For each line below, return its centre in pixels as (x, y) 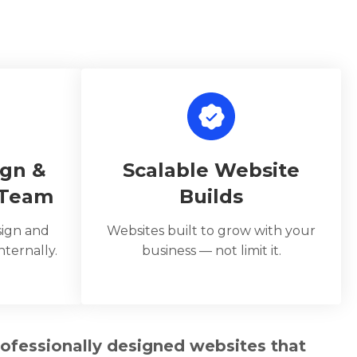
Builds (211, 196)
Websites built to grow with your (211, 231)
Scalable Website (211, 170)
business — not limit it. (211, 251)
